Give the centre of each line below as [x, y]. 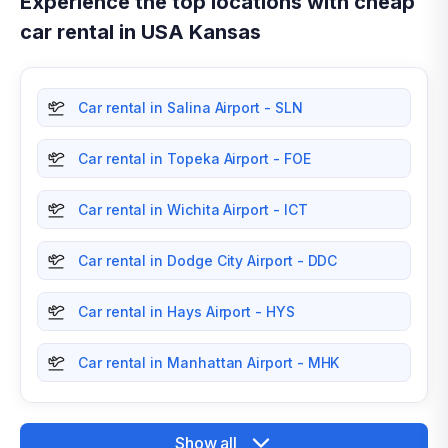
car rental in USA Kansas [140, 32]
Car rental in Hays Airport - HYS [186, 311]
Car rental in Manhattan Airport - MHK [209, 362]
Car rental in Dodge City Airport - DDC [208, 260]
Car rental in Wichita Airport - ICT [193, 209]
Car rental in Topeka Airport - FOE [194, 158]
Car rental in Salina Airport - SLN [190, 107]
